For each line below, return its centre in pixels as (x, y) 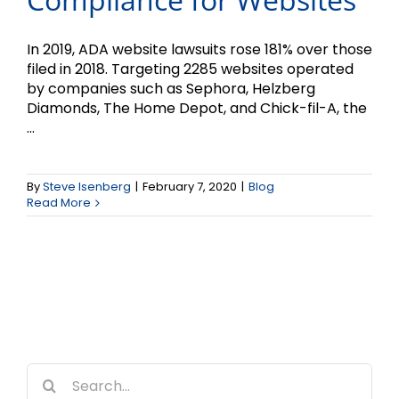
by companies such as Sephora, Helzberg (171, 89)
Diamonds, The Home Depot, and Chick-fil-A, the (197, 109)
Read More (59, 203)
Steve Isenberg (87, 187)
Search (51, 372)
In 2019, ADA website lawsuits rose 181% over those (199, 50)
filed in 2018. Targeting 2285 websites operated (190, 69)
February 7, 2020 (190, 187)
